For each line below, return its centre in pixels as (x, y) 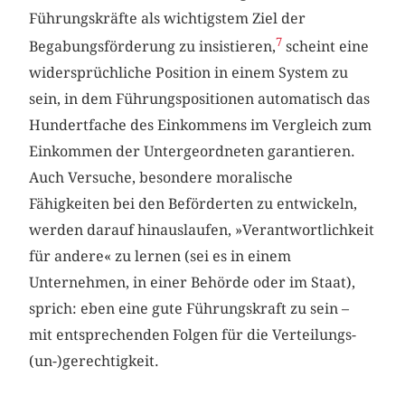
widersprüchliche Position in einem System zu (189, 72)
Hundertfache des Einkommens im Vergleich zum (201, 125)
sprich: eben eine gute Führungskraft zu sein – (189, 308)
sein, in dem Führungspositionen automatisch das (200, 99)
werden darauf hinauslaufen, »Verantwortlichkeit (202, 230)
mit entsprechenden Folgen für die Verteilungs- (193, 334)
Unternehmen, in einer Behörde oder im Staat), (193, 282)
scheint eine (326, 46)
